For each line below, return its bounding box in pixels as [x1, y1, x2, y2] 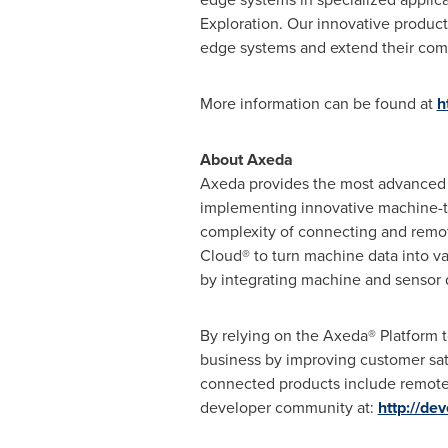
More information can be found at [199, 92, 437, 115]
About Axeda [199, 148, 293, 171]
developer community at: [199, 396, 378, 419]
